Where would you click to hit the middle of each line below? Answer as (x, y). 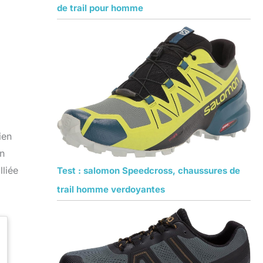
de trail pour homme (100, 8)
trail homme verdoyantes (111, 189)
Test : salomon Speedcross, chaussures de (148, 170)
